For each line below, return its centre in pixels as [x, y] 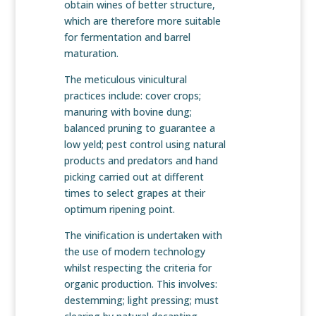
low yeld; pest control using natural [145, 145]
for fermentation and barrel [127, 37]
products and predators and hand [141, 161]
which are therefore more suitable [142, 21]
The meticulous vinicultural [125, 80]
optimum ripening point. [119, 209]
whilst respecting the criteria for [138, 268]
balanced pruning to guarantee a [139, 128]
